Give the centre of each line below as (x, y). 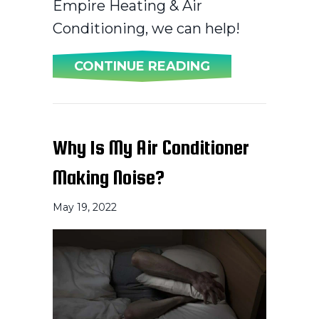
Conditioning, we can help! (146, 28)
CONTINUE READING (142, 66)
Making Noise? (109, 177)
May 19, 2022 (85, 207)
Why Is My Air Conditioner (151, 147)
